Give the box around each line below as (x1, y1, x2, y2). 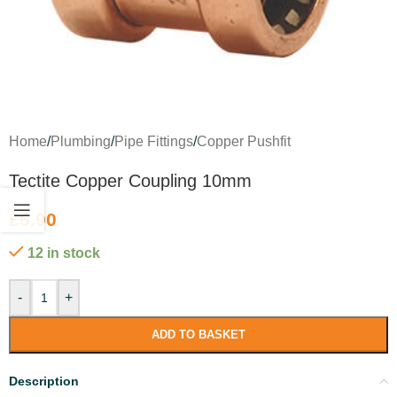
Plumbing (51, 133, 111, 149)
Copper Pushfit (197, 133, 291, 149)
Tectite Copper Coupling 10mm (9, 170, 252, 191)
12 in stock (27, 245, 100, 261)
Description (9, 373, 79, 388)
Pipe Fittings (114, 133, 193, 149)
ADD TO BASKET (151, 327, 245, 341)
